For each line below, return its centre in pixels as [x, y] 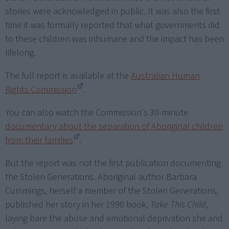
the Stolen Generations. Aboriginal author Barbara [101, 177]
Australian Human [165, 76]
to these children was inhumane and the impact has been [114, 39]
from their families [39, 141]
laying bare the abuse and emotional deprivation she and [114, 219]
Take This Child [178, 205]
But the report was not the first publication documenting [113, 164]
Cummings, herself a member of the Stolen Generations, [112, 191]
